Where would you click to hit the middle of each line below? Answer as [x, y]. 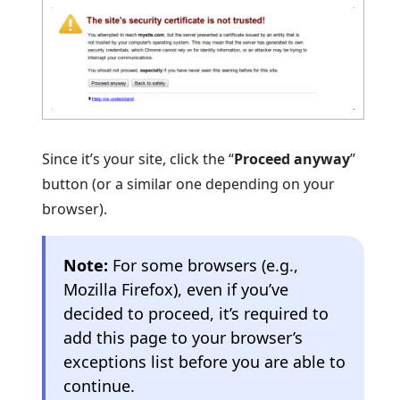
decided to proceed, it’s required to [196, 314]
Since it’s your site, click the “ [138, 159]
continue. [100, 386]
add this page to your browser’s [183, 338]
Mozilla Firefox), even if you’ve [176, 290]
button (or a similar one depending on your [189, 184]
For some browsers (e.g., [204, 266]
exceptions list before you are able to [205, 362]
